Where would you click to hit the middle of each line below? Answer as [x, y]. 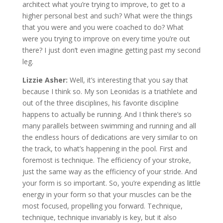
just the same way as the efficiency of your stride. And [110, 171]
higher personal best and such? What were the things [107, 15]
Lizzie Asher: [46, 80]
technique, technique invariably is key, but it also [99, 217]
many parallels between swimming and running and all [109, 125]
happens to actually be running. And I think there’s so [107, 114]
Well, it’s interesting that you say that [129, 80]
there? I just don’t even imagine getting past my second [111, 50]
